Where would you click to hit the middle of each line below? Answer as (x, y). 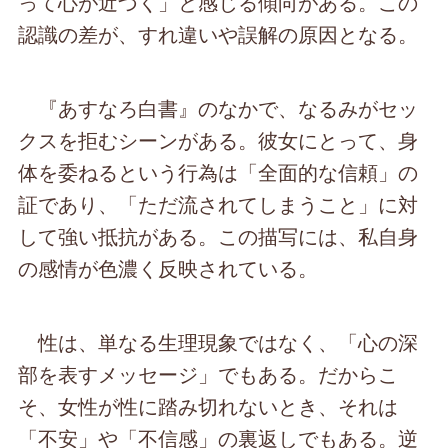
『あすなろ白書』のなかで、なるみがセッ (218, 108)
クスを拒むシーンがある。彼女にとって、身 (218, 140)
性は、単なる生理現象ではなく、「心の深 (218, 342)
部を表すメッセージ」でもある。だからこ (208, 374)
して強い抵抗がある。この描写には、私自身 (218, 236)
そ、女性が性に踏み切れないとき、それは (208, 406)
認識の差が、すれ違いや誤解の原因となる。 (218, 34)
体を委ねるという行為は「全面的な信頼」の (218, 172)
